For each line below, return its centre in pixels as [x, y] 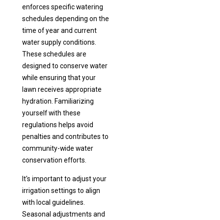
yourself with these [51, 113]
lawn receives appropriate [62, 90]
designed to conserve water [65, 66]
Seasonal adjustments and [63, 214]
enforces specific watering [62, 7]
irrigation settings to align [61, 191]
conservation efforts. [54, 160]
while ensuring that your [59, 78]
